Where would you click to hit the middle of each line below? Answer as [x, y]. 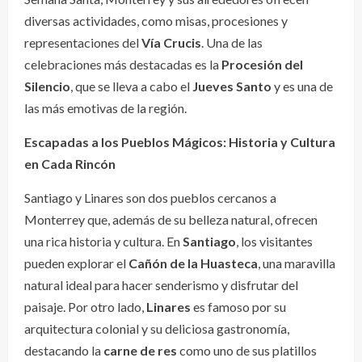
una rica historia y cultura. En [103, 242]
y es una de [302, 86]
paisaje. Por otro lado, [85, 307]
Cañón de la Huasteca [193, 263]
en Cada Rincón [70, 164]
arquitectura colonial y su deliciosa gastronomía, [157, 329]
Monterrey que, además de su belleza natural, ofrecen [171, 220]
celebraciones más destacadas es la [123, 65]
